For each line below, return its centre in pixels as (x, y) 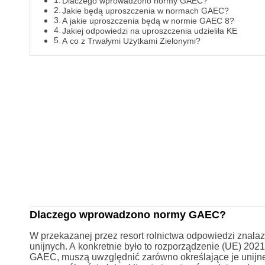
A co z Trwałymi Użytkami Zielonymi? (132, 41)
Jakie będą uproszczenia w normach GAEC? (146, 11)
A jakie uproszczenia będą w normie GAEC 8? (148, 21)
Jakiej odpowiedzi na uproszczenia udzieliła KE (150, 31)
